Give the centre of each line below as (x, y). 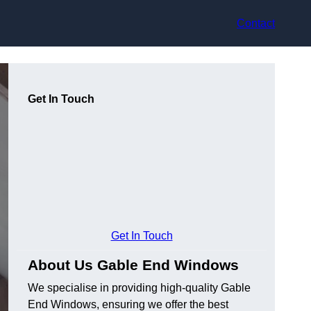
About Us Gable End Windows (133, 265)
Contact (256, 23)
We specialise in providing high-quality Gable (139, 288)
